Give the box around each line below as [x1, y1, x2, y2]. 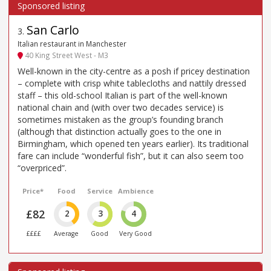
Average [54, 229, 79, 238]
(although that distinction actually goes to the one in [18, 126, 221, 138]
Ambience [117, 186, 154, 196]
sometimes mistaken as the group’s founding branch [18, 114, 223, 126]
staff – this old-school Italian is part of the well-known [18, 90, 227, 102]
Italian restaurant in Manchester [18, 39, 126, 49]
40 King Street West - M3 [23, 50, 108, 60]
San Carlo [27, 22, 79, 39]
